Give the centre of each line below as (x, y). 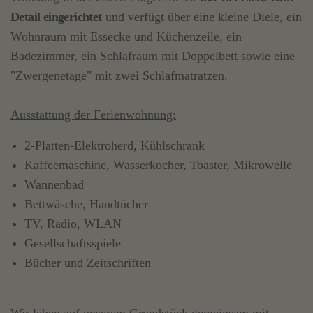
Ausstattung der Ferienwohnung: (93, 114)
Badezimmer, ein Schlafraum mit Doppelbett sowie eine (153, 56)
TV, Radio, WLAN (73, 223)
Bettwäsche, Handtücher (86, 204)
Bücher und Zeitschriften (88, 262)
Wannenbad (54, 184)
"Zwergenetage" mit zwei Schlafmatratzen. (119, 75)
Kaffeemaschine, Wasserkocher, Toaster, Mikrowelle (158, 165)
